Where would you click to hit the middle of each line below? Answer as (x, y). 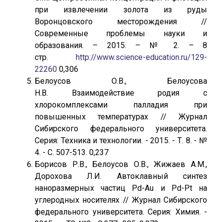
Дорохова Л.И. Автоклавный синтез (121, 176)
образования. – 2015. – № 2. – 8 (121, 45)
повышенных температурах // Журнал (121, 117)
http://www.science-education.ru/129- (141, 57)
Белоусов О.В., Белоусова (121, 81)
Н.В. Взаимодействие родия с (121, 93)
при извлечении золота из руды (121, 10)
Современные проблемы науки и (121, 33)
